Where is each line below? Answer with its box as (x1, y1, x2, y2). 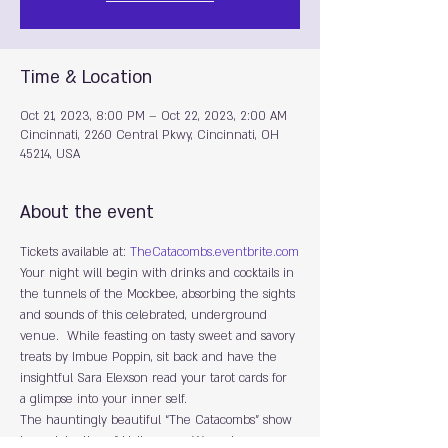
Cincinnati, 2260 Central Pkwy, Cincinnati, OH (20, 127, 279, 143)
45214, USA (20, 146, 80, 162)
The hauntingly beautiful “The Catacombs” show (20, 412, 296, 428)
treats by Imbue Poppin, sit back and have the (20, 349, 281, 365)
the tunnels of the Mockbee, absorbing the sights (20, 286, 299, 302)
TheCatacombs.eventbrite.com (130, 244, 299, 260)
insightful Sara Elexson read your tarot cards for (20, 370, 291, 386)
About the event (20, 201, 154, 224)
